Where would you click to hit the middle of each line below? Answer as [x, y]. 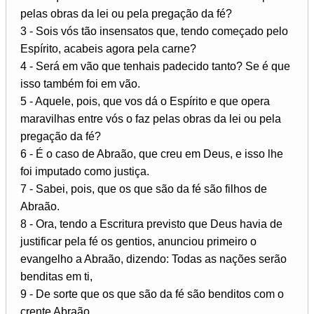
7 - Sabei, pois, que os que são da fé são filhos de [144, 189]
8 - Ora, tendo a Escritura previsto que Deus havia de [151, 224]
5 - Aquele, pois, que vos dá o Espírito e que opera [145, 101]
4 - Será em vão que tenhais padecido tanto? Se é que [155, 66]
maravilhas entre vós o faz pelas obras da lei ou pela [151, 118]
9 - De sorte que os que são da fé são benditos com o [152, 294]
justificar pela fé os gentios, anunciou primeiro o [138, 241]
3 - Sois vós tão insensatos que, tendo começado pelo [154, 31]
